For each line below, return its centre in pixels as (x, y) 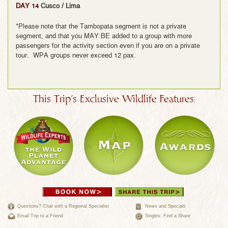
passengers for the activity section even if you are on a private (108, 46)
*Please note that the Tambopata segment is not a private (101, 26)
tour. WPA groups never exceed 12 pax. (76, 55)
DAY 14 (27, 6)
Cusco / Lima (60, 6)
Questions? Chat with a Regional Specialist (63, 206)
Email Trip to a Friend (40, 216)
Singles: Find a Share (167, 216)
